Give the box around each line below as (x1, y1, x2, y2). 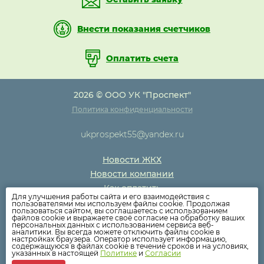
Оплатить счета (106, 53, 179, 64)
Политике (100, 249, 137, 258)
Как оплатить (103, 183, 161, 193)
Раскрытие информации (78, 211, 186, 222)
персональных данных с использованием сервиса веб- (12, 220, 214, 229)
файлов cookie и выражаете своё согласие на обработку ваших (12, 213, 245, 222)
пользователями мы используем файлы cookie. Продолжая (12, 199, 230, 208)
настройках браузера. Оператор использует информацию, (12, 235, 227, 243)
